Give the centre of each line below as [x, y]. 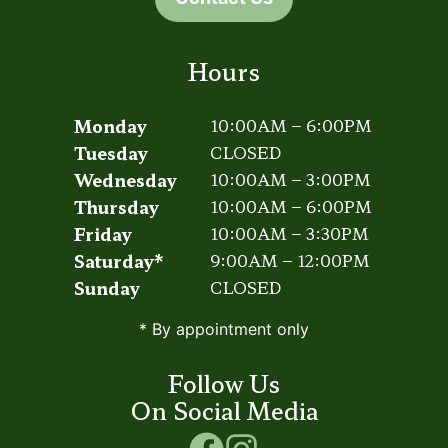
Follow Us [224, 382]
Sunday [106, 287]
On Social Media [224, 409]
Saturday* [119, 260]
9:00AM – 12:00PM [290, 259]
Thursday [116, 206]
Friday [102, 233]
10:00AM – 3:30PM [289, 232]
